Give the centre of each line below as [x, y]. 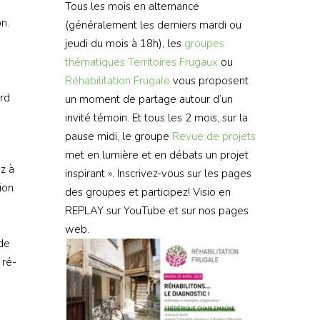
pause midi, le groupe [119, 136]
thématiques [95, 62]
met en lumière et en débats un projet [157, 155]
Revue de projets [214, 136]
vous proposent [209, 80]
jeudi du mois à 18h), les [125, 43]
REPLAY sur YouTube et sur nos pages [157, 210]
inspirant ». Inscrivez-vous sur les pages [158, 173]
